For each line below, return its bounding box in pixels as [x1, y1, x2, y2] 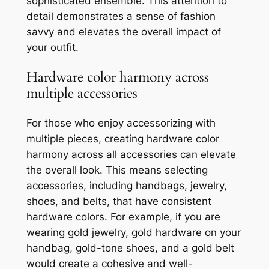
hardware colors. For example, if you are [26, 211, 220, 223]
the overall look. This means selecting [26, 164, 208, 177]
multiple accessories [26, 84, 138, 103]
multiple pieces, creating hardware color [26, 133, 219, 145]
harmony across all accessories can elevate [26, 148, 236, 161]
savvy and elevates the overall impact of [26, 25, 221, 38]
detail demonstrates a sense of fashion [26, 10, 216, 22]
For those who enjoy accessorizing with [26, 117, 216, 130]
